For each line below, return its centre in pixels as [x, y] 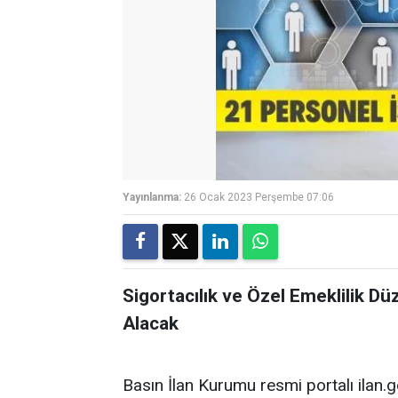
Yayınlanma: [152, 197]
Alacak [151, 323]
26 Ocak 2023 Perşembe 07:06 [259, 197]
